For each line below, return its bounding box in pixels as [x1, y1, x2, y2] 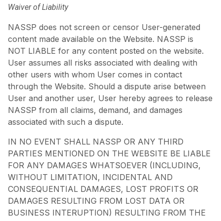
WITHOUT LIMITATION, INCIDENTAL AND [8, 172, 173, 182]
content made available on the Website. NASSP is [8, 34, 193, 44]
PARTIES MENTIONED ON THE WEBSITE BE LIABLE [8, 148, 211, 158]
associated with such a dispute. [8, 116, 123, 127]
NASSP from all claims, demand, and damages [8, 105, 183, 115]
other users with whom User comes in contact [8, 69, 182, 79]
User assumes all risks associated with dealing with [8, 57, 197, 68]
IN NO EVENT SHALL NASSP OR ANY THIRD [8, 136, 184, 147]
